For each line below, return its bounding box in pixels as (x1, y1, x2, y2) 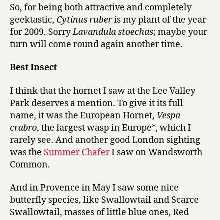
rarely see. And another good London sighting (10, 134, 200, 146)
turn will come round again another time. (10, 38, 183, 50)
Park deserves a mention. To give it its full (10, 97, 183, 109)
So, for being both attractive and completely (10, 1, 192, 13)
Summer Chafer (44, 146, 110, 158)
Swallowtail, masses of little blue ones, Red (10, 207, 189, 219)
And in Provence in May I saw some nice (10, 182, 179, 194)
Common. (10, 159, 50, 170)
